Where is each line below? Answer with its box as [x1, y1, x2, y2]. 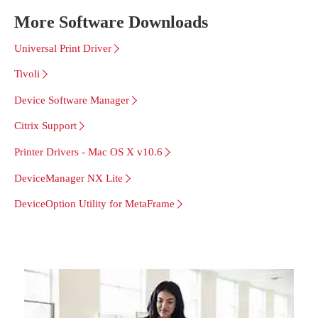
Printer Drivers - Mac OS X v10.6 [14, 146, 163, 158]
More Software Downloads [14, 12, 208, 31]
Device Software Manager [14, 94, 129, 106]
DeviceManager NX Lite [14, 172, 123, 184]
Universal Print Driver [14, 42, 111, 54]
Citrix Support [14, 120, 77, 132]
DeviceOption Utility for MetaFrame [14, 198, 175, 210]
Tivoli [14, 68, 40, 80]
